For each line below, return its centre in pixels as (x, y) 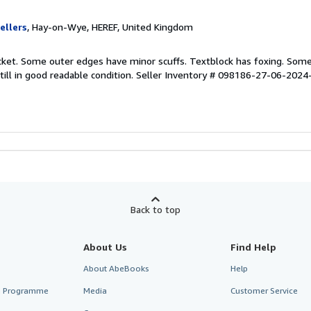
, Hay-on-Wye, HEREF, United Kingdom (110, 27)
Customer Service (264, 291)
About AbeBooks (116, 269)
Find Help (254, 247)
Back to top (155, 210)
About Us (105, 247)
